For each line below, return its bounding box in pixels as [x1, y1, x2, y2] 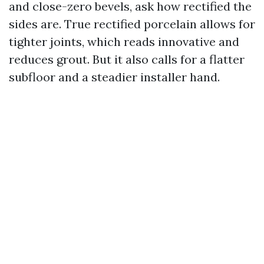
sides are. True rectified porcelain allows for [9, 16, 255, 31]
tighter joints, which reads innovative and [9, 34, 239, 49]
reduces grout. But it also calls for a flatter [9, 52, 245, 67]
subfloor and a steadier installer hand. [9, 70, 220, 84]
